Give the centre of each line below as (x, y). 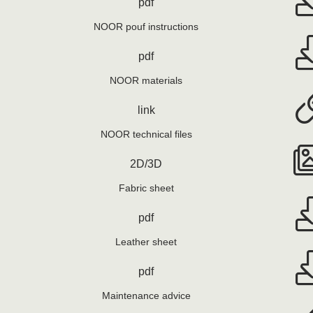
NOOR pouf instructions (146, 26)
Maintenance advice (146, 295)
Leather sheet (146, 241)
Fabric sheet (146, 188)
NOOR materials (146, 80)
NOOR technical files (146, 134)
